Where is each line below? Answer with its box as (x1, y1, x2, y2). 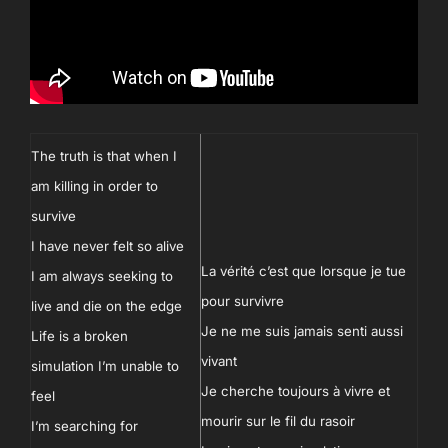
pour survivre (201, 293, 284, 309)
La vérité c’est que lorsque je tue (201, 263, 406, 279)
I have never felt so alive (31, 238, 184, 254)
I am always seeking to (31, 268, 173, 284)
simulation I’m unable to (31, 358, 179, 374)
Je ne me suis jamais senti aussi (201, 323, 403, 339)
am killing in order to (31, 178, 158, 194)
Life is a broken (31, 328, 128, 344)
